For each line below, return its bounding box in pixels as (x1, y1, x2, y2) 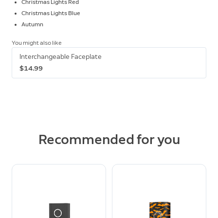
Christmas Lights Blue (21, 9, 80, 17)
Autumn (21, 20, 43, 28)
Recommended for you (38, 130, 180, 147)
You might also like (12, 39, 62, 46)
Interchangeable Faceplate (19, 52, 102, 61)
